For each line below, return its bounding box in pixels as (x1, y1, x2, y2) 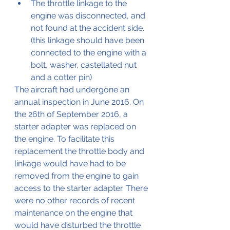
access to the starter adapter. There (14, 183, 150, 193)
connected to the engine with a (31, 47, 148, 57)
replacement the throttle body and (14, 146, 146, 156)
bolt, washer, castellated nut (31, 60, 139, 70)
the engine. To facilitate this (14, 133, 117, 144)
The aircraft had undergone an (14, 84, 131, 94)
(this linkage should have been (31, 35, 146, 45)
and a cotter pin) (31, 72, 92, 82)
